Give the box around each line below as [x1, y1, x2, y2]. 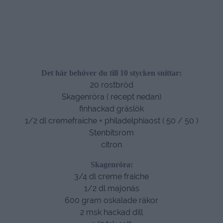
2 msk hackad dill [80, 208, 143, 218]
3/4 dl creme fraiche [74, 172, 149, 182]
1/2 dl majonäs [84, 184, 139, 194]
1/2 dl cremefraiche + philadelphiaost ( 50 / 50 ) [25, 116, 198, 126]
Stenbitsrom [89, 128, 134, 138]
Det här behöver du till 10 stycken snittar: [41, 69, 182, 78]
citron [101, 140, 122, 150]
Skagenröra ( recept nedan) [62, 92, 161, 102]
